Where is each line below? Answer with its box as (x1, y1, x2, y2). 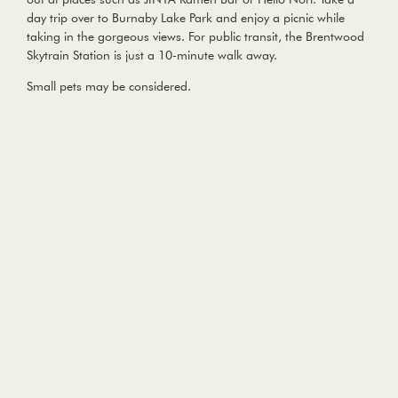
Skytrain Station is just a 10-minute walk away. (27, 47, 277, 64)
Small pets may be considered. (27, 78, 191, 95)
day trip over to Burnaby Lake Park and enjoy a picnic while (27, 10, 345, 27)
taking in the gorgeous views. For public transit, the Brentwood (27, 28, 364, 45)
